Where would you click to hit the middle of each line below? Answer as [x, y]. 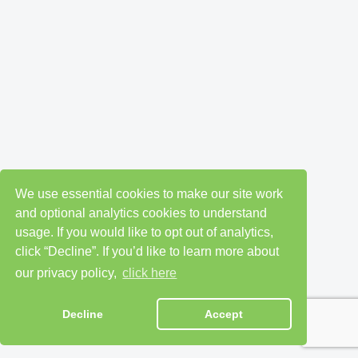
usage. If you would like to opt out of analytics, [145, 232]
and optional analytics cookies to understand [141, 213]
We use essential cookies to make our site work [149, 193]
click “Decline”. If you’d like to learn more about [147, 251]
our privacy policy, [68, 273]
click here [150, 273]
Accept [224, 314]
